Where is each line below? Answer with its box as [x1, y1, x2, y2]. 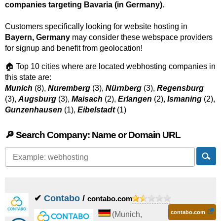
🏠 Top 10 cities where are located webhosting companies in [5, 62, 216, 71]
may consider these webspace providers [70, 33, 213, 41]
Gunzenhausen [5, 106, 62, 114]
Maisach [72, 95, 103, 103]
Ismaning [167, 95, 202, 103]
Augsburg [18, 95, 56, 103]
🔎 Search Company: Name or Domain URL [5, 130, 181, 140]
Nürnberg [106, 84, 142, 92]
